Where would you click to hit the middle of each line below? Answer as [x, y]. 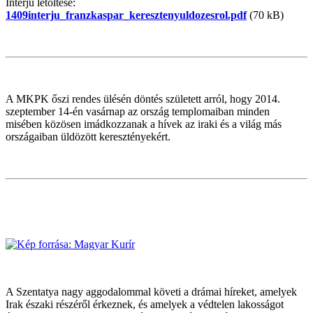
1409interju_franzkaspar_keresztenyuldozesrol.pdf [126, 15]
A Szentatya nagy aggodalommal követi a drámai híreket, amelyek [151, 291]
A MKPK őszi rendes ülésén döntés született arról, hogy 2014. [143, 99]
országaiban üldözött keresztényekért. [88, 136]
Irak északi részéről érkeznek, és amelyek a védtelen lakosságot [145, 304]
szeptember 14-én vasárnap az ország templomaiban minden [138, 111]
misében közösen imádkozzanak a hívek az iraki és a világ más [144, 124]
